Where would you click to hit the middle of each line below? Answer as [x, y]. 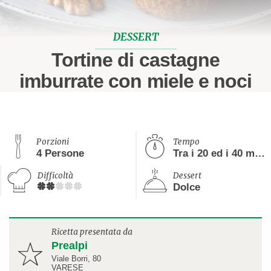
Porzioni [53, 142]
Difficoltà [55, 175]
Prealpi [70, 246]
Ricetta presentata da [92, 232]
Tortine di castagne [135, 60]
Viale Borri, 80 [76, 259]
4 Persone [60, 153]
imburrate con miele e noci [135, 81]
